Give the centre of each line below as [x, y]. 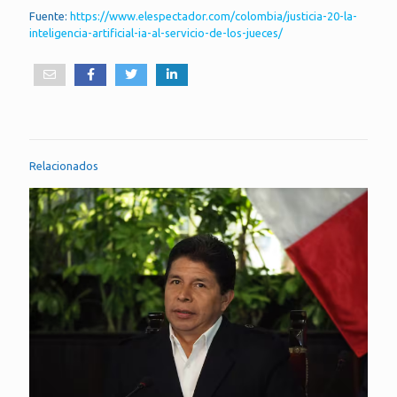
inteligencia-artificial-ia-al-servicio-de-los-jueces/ [156, 33]
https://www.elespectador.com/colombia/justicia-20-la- [214, 16]
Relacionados [64, 166]
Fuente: [50, 16]
